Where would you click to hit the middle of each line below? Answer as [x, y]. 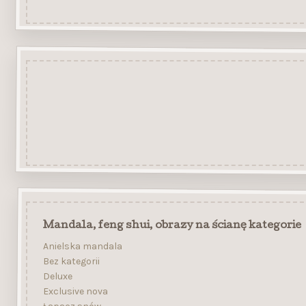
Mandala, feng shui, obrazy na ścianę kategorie [172, 226]
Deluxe [57, 277]
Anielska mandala [82, 247]
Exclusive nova [75, 292]
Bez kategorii [71, 262]
